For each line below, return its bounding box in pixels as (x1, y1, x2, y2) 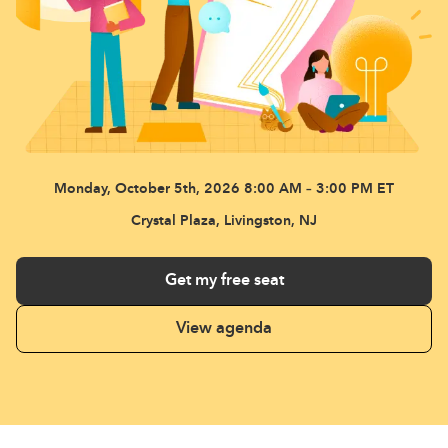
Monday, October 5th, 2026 (54, 177, 244, 201)
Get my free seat (164, 267, 284, 295)
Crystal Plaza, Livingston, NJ (131, 209, 317, 233)
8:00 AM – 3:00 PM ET (244, 177, 394, 201)
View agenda (176, 315, 272, 343)
